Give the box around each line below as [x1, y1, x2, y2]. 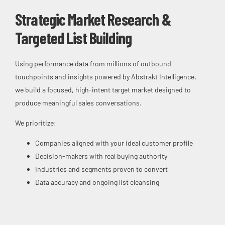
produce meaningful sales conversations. [15, 98, 142, 107]
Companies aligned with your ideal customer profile [35, 138, 193, 147]
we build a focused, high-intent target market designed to [15, 85, 191, 94]
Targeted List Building [15, 28, 132, 47]
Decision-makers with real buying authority [35, 151, 167, 160]
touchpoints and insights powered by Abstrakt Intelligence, [15, 72, 196, 81]
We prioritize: [15, 118, 56, 127]
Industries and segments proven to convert [35, 164, 168, 173]
